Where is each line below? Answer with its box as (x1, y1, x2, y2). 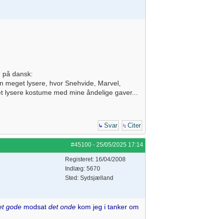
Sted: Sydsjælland (65, 175, 113, 181)
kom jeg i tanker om (76, 203, 139, 211)
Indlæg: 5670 (65, 165, 100, 172)
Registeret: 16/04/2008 (65, 156, 126, 163)
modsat (22, 203, 48, 211)
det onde (48, 203, 76, 211)
